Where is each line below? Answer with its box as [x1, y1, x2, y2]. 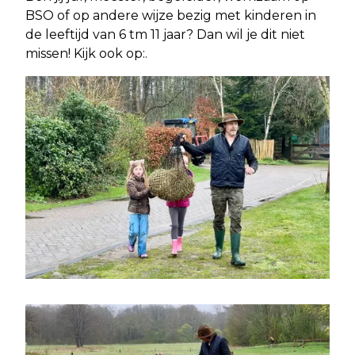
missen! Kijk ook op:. [25, 46, 147, 61]
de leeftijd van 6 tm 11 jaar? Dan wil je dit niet [25, 27, 305, 42]
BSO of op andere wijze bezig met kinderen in [25, 8, 316, 23]
